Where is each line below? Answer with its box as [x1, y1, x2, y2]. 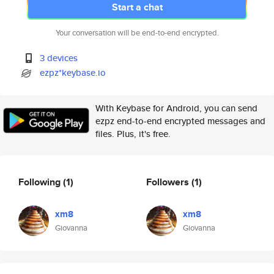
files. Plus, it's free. [95, 127, 171, 140]
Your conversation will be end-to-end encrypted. [55, 27, 219, 39]
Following [18, 174, 63, 189]
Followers [146, 174, 191, 189]
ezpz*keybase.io [40, 66, 106, 79]
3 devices [40, 51, 78, 64]
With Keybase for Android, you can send [95, 102, 257, 114]
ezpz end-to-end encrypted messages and [95, 114, 265, 127]
